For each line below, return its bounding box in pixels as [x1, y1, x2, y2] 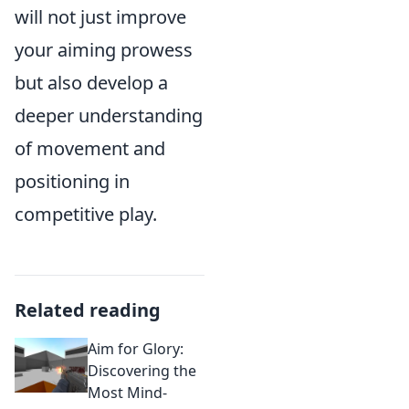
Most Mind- [88, 383, 167, 403]
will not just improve [15, 5, 186, 29]
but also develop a [15, 70, 168, 95]
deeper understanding [15, 103, 203, 128]
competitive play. [15, 202, 157, 226]
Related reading [15, 298, 161, 322]
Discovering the [88, 361, 196, 381]
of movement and [15, 136, 165, 161]
